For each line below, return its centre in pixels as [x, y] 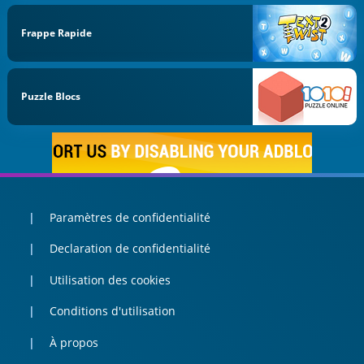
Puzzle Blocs [51, 97]
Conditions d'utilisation [112, 311]
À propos [74, 342]
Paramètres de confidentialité [130, 217]
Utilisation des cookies [110, 279]
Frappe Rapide [57, 32]
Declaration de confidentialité [130, 249]
